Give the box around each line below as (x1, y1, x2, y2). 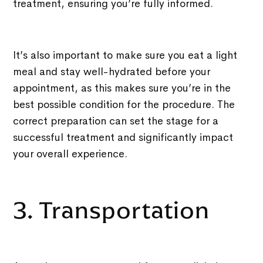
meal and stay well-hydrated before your (13, 65, 211, 78)
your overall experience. (13, 147, 128, 160)
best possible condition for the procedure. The (13, 97, 235, 111)
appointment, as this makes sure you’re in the (13, 81, 231, 95)
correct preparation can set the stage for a (13, 114, 219, 127)
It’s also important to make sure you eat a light (13, 48, 238, 62)
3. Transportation (13, 195, 221, 225)
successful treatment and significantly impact (13, 130, 234, 144)
